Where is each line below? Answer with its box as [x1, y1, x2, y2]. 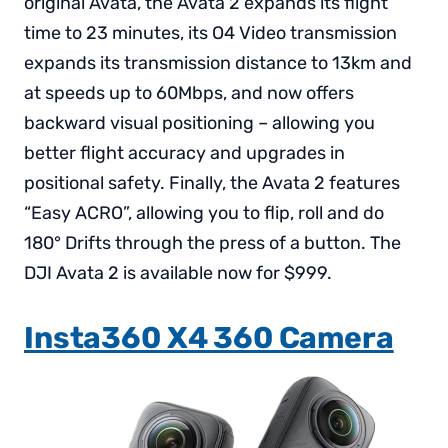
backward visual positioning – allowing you [24, 111, 375, 134]
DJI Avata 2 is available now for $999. [24, 261, 332, 284]
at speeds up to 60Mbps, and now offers [24, 81, 354, 104]
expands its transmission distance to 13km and [24, 51, 412, 74]
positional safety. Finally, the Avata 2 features [24, 171, 400, 194]
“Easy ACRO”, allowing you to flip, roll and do [24, 201, 384, 224]
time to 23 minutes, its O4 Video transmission [24, 21, 397, 44]
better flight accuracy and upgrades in [24, 141, 345, 164]
